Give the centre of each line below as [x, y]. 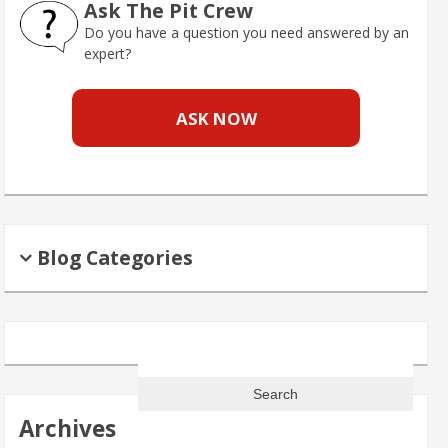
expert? [107, 53]
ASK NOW [216, 118]
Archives [67, 428]
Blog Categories [115, 257]
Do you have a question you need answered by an [246, 32]
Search [159, 352]
